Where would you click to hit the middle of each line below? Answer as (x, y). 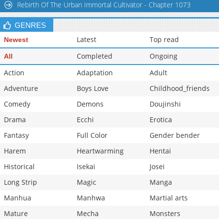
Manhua (18, 198)
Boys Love (93, 88)
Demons (90, 104)
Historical (19, 167)
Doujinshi (165, 104)
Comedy (17, 104)
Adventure (21, 88)
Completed (95, 56)
